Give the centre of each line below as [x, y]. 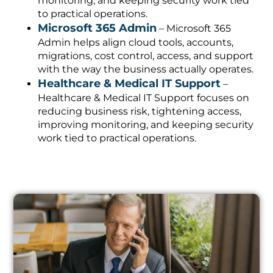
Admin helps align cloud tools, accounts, [136, 42]
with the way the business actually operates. [146, 69]
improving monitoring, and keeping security [146, 124]
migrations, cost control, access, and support [146, 55]
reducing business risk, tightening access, [140, 111]
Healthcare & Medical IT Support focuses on [144, 97]
